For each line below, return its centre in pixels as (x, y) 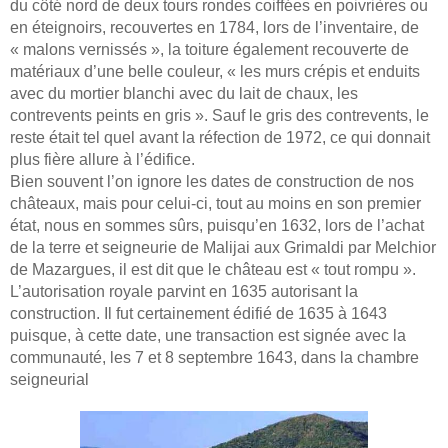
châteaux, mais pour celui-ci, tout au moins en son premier (215, 203)
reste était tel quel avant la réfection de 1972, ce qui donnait (220, 137)
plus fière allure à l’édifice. (102, 159)
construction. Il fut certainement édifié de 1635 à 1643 (198, 313)
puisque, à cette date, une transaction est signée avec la (208, 335)
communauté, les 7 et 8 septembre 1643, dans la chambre (214, 357)
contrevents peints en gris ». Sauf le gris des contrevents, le (219, 115)
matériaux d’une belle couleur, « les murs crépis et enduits (215, 71)
